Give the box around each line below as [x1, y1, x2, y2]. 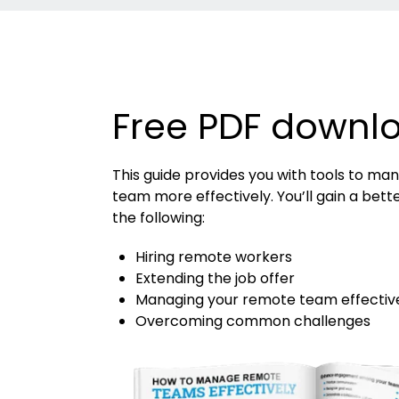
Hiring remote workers [135, 247, 293, 268]
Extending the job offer [135, 268, 296, 289]
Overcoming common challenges [135, 311, 371, 332]
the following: [112, 208, 206, 229]
